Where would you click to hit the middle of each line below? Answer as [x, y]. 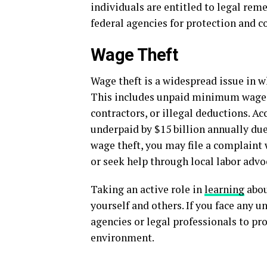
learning [224, 189]
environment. [122, 237]
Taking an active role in [148, 189]
